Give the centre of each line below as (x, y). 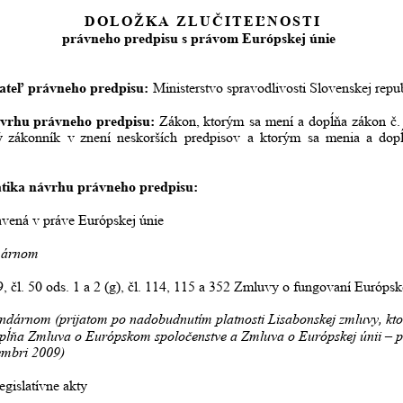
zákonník (35, 138)
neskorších (148, 138)
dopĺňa (328, 121)
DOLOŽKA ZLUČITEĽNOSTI (202, 22)
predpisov (213, 138)
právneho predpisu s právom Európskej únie (201, 38)
